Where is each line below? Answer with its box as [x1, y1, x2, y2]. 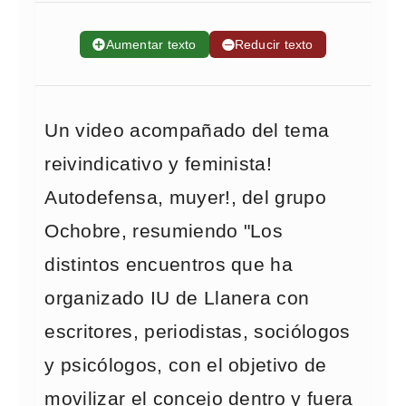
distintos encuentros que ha [44, 254, 294, 275]
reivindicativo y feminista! [44, 153, 273, 175]
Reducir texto [234, 37, 314, 52]
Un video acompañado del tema [44, 120, 330, 141]
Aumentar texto [105, 37, 197, 52]
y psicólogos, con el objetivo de [44, 354, 327, 376]
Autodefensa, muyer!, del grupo [44, 187, 327, 208]
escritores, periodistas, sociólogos [44, 321, 351, 343]
